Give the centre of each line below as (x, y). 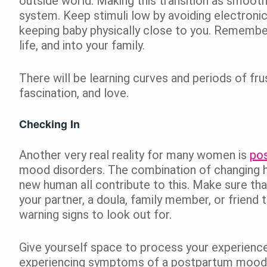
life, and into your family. (82, 45)
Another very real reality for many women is (134, 155)
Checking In (49, 124)
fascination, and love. (74, 93)
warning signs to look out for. (95, 214)
